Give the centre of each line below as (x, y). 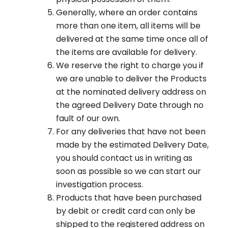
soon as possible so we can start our (129, 172)
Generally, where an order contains (127, 13)
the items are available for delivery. (126, 52)
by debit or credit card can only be (126, 211)
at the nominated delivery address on (131, 92)
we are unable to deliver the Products (131, 79)
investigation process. (99, 185)
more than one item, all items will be (128, 26)
